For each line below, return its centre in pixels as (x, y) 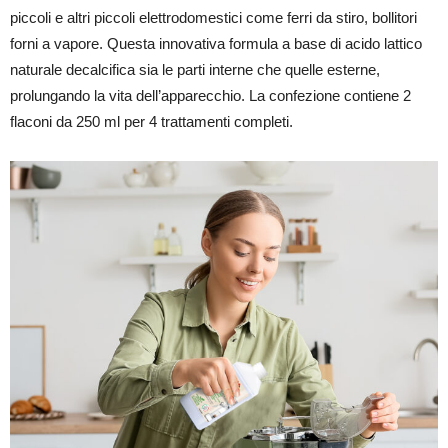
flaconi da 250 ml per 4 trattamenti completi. (151, 121)
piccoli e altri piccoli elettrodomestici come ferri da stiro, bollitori (213, 17)
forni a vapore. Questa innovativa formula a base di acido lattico (216, 43)
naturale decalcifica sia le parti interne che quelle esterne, (195, 69)
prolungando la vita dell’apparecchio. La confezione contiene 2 (210, 95)
